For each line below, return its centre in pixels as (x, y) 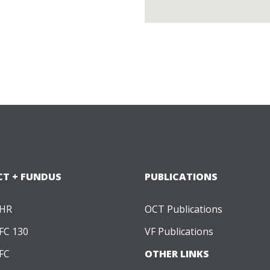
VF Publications (179, 231)
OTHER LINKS (177, 253)
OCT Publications (184, 209)
